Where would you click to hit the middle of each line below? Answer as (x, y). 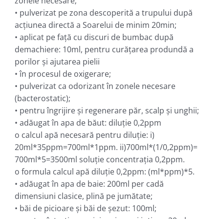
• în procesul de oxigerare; (63, 74)
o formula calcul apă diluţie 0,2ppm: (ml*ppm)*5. (104, 171)
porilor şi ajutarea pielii (57, 61)
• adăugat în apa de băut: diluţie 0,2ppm (88, 122)
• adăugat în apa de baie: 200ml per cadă (89, 184)
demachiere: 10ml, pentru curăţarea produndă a (104, 49)
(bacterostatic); (42, 98)
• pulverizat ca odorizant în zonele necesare (95, 86)
